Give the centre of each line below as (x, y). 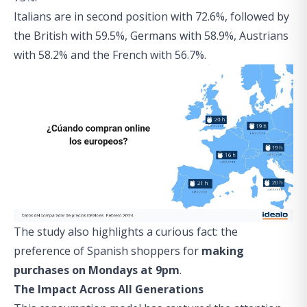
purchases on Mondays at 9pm (97, 270)
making (223, 250)
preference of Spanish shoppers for (108, 250)
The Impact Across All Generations (109, 289)
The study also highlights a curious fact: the (126, 231)
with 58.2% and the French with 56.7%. (110, 55)
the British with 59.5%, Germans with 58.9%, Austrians (151, 36)
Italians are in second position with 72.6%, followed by (151, 16)
